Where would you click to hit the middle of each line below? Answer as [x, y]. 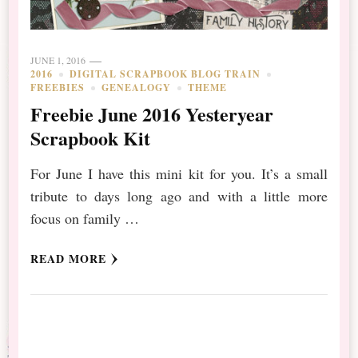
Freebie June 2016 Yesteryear [152, 114]
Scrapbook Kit [91, 138]
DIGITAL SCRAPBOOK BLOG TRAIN [165, 74]
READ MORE [69, 259]
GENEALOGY [137, 88]
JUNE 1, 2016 [58, 60]
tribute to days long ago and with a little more [179, 196]
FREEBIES [58, 88]
